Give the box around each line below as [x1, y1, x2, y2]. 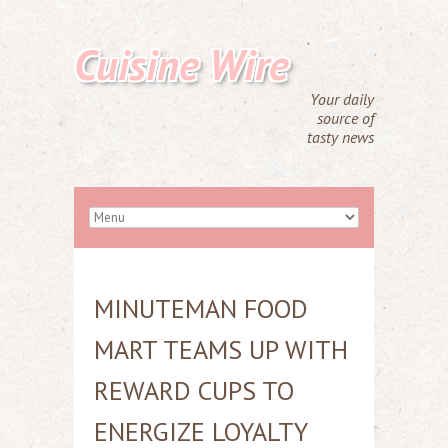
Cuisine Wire [74, 37, 289, 92]
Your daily [310, 89, 374, 109]
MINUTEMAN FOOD [94, 292, 308, 325]
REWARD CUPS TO [94, 374, 294, 407]
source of [317, 108, 374, 128]
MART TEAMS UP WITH [94, 333, 348, 366]
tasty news [307, 127, 374, 147]
